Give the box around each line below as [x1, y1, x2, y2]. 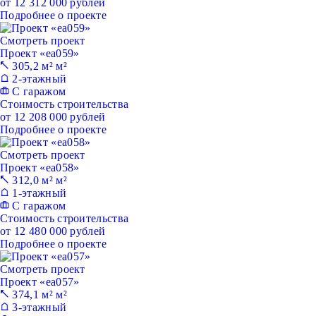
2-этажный [9, 73, 67, 85]
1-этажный [9, 187, 67, 200]
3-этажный [9, 301, 67, 314]
